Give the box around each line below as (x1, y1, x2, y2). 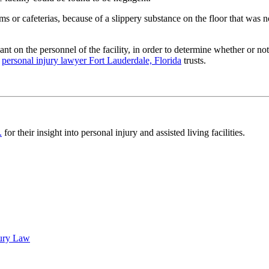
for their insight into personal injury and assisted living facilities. (2, 127, 245, 138)
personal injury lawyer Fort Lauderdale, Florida (2, 55, 181, 65)
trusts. (181, 55, 206, 65)
